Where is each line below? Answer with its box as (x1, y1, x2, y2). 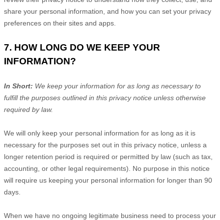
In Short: (4, 82, 35, 90)
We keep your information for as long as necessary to (35, 82, 201, 90)
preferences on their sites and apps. (4, 19, 116, 27)
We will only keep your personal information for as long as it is (4, 129, 195, 137)
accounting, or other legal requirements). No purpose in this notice (4, 165, 210, 172)
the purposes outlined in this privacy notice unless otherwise (18, 94, 206, 102)
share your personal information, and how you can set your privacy (4, 7, 211, 15)
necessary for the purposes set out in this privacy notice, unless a (4, 141, 207, 149)
